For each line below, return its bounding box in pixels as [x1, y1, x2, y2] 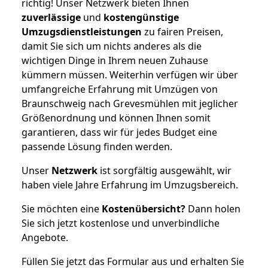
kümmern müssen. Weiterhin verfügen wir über [22, 68, 238, 81]
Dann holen [185, 202, 240, 215]
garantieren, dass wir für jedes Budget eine [22, 125, 217, 139]
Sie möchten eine [22, 202, 102, 215]
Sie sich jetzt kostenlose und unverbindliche [22, 216, 220, 230]
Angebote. [22, 230, 68, 244]
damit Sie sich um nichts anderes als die [22, 39, 202, 53]
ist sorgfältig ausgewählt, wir [98, 163, 232, 177]
